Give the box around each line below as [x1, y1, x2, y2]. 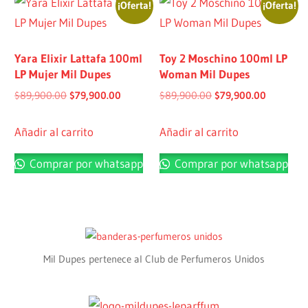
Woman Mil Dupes [159, 66, 251, 81]
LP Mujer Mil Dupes [14, 66, 112, 81]
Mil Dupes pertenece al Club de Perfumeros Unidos [43, 252, 265, 266]
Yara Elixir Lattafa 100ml [14, 50, 143, 65]
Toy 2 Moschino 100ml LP [159, 50, 288, 65]
